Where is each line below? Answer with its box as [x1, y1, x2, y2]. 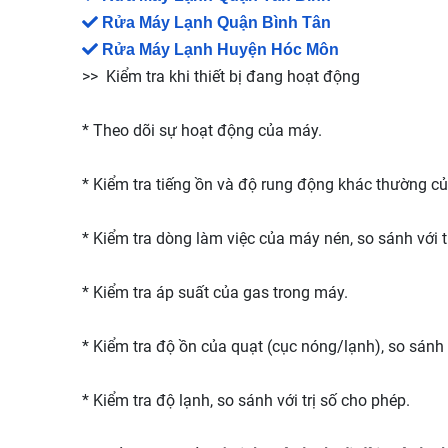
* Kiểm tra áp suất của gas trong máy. [82, 283, 348, 302]
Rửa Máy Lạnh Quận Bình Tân [102, 14, 331, 31]
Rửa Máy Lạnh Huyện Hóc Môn [102, 41, 339, 58]
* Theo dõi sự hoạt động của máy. [82, 121, 322, 140]
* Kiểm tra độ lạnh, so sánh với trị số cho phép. [82, 391, 410, 410]
